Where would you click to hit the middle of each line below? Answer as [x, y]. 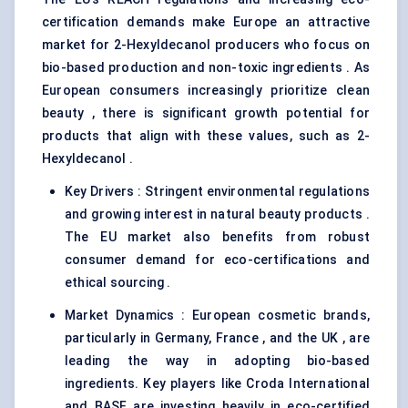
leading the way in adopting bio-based [217, 361]
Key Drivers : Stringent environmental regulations [217, 192]
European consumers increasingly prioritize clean [206, 91]
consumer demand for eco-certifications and [217, 260]
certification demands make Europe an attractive [206, 22]
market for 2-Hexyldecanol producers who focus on [206, 45]
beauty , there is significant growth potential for [206, 113]
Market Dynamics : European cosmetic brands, [217, 316]
